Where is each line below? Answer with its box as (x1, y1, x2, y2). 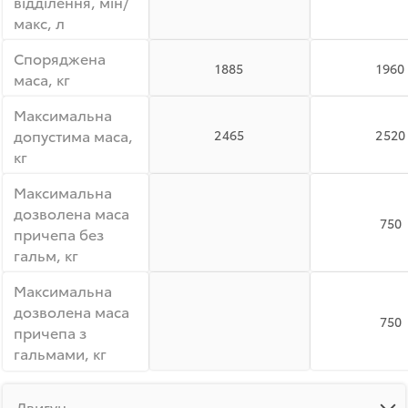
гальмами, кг (14, 342, 107, 363)
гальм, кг (14, 244, 78, 265)
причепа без (14, 223, 104, 244)
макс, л (14, 12, 65, 33)
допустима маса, (14, 125, 133, 146)
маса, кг (14, 68, 70, 89)
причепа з (14, 321, 87, 342)
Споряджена (14, 47, 106, 68)
